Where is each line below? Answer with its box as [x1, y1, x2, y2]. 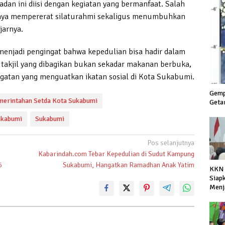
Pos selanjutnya [147, 138, 195, 147]
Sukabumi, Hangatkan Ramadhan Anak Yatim [63, 160, 195, 169]
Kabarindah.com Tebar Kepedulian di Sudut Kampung [38, 149, 195, 158]
